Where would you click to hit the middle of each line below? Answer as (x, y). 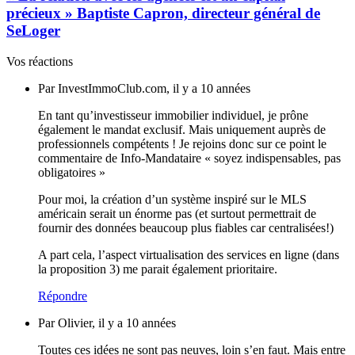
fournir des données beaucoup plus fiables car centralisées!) (186, 227)
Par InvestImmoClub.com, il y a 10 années (144, 88)
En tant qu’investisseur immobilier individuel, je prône (173, 115)
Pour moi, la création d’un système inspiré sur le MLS (172, 199)
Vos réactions (40, 61)
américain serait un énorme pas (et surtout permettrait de (177, 213)
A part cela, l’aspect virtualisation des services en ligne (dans (189, 254)
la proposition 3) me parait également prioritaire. (158, 269)
